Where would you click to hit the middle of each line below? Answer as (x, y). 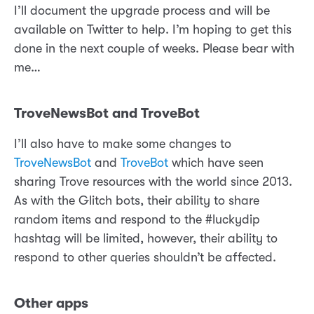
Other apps (51, 303)
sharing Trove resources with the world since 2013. (153, 182)
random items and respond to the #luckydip (137, 220)
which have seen (216, 163)
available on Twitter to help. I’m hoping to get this (153, 30)
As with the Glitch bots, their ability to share (137, 201)
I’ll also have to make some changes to (123, 144)
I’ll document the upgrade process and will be (142, 11)
